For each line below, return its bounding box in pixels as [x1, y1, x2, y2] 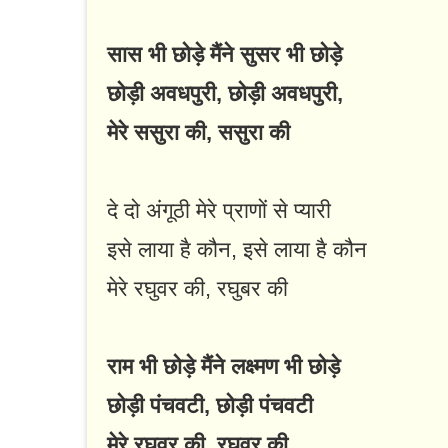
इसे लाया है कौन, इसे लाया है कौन [107, 237, 367, 263]
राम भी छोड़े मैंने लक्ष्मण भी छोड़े [107, 354, 340, 380]
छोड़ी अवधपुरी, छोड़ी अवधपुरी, [107, 81, 343, 107]
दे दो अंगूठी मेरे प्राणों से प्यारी [107, 198, 331, 224]
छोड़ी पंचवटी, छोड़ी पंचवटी [107, 393, 313, 419]
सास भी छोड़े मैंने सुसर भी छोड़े [107, 42, 342, 68]
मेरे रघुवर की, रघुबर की [107, 276, 288, 302]
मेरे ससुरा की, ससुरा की [107, 120, 290, 146]
